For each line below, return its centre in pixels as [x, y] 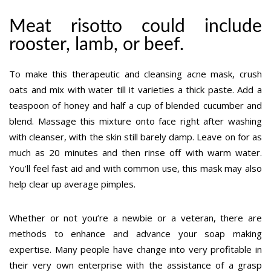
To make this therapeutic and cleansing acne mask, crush [135, 73]
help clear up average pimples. [72, 184]
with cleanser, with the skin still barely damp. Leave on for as [135, 136]
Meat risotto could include [135, 26]
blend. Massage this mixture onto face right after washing [135, 121]
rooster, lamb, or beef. [96, 44]
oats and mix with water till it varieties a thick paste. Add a [135, 89]
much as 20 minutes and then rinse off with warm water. [135, 152]
